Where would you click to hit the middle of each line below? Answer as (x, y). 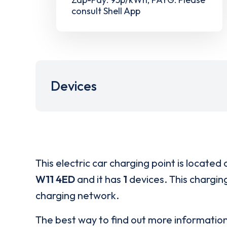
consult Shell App (106, 11)
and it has (99, 179)
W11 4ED (55, 179)
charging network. (77, 195)
